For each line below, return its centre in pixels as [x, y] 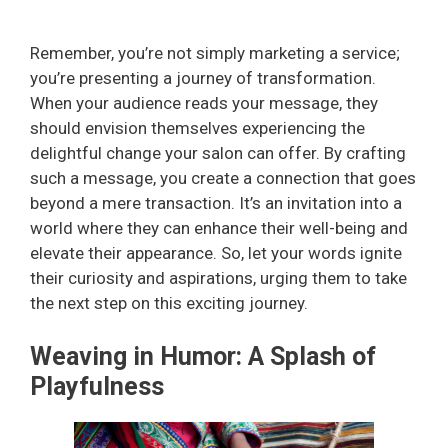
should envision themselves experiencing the [197, 128]
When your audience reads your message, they [204, 103]
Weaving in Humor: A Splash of [203, 356]
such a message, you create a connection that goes [223, 178]
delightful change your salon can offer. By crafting [218, 153]
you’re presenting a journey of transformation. [203, 78]
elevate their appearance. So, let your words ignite [216, 253]
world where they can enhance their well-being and [219, 228]
